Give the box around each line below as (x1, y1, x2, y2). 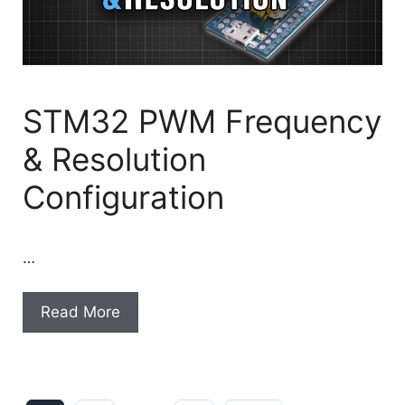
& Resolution (23, 139, 206, 178)
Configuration (23, 177, 224, 216)
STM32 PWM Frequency (23, 101, 381, 140)
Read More (41, 303, 120, 322)
